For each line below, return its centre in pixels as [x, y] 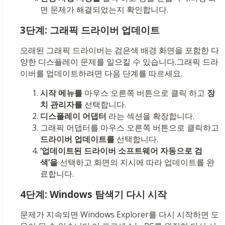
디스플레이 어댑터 [73, 116]
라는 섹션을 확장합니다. [150, 116]
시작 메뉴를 [61, 93]
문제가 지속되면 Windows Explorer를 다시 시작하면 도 [120, 215]
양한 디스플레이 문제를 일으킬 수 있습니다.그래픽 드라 [119, 62]
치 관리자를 [61, 105]
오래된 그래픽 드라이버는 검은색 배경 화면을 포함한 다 [120, 50]
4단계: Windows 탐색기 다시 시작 [93, 195]
